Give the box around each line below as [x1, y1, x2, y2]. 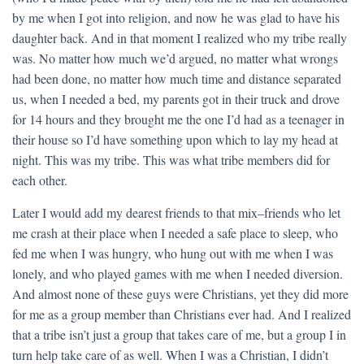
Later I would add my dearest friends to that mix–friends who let [12, 204, 340, 221]
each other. [12, 171, 67, 188]
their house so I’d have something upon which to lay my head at [12, 131, 338, 148]
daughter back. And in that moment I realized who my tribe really [12, 29, 347, 46]
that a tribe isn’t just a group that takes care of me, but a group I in [12, 326, 346, 343]
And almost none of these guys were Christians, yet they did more [12, 285, 349, 302]
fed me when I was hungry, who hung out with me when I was [12, 245, 333, 262]
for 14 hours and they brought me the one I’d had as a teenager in [12, 110, 344, 128]
